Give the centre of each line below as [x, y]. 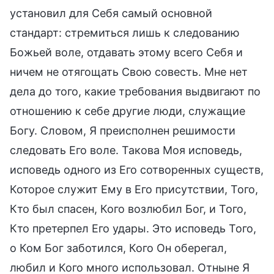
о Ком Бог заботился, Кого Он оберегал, [118, 248]
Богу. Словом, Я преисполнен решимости [123, 130]
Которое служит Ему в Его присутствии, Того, [134, 189]
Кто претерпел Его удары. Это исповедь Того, [133, 228]
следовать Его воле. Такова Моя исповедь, [126, 150]
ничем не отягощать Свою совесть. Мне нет [129, 72]
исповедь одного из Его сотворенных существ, [137, 169]
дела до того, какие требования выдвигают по [135, 91]
